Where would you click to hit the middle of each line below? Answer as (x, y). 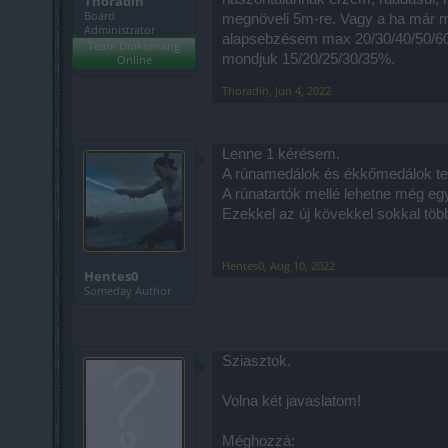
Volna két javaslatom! (291, 400)
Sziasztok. (256, 360)
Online (134, 59)
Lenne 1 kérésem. (281, 153)
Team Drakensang (134, 45)
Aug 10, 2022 (302, 265)
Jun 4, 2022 (303, 90)
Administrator (119, 29)
